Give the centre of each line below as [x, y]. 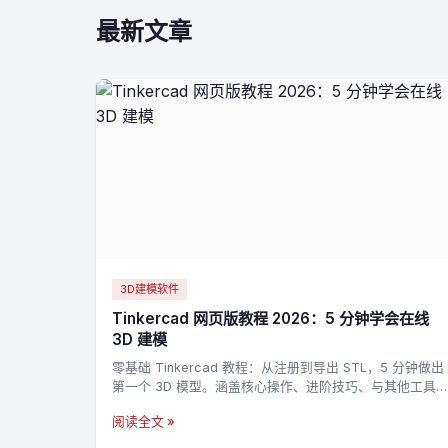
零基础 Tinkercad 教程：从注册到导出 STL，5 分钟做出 [278, 368]
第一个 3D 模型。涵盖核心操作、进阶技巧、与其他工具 [274, 387]
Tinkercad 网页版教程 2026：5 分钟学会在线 [270, 319]
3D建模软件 [149, 289]
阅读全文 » [143, 422]
